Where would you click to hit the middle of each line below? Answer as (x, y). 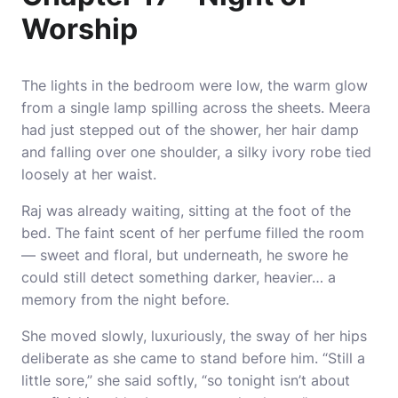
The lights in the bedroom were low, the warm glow (195, 85)
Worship (80, 29)
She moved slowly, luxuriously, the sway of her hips (194, 336)
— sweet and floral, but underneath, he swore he (185, 255)
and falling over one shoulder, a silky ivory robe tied (196, 152)
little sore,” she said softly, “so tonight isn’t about (186, 380)
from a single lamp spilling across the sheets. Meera (196, 107)
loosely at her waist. (89, 174)
